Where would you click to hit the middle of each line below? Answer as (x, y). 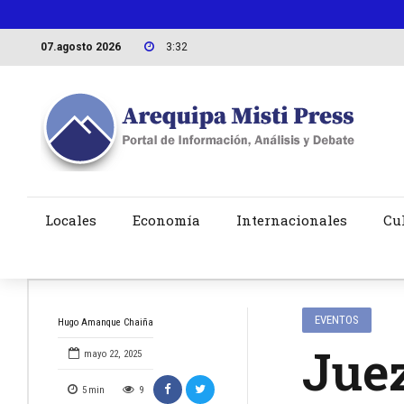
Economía (166, 220)
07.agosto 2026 (80, 46)
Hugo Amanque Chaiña (105, 323)
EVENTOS (336, 320)
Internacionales (291, 220)
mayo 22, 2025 (113, 354)
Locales (70, 220)
